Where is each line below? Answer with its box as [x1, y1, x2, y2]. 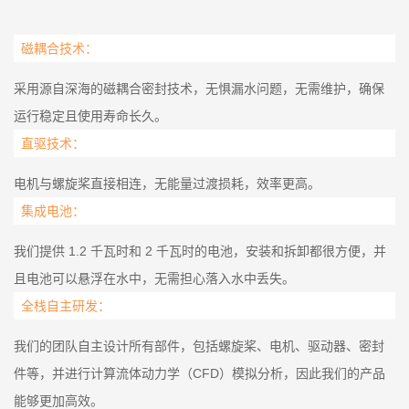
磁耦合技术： [21, 39, 98, 56]
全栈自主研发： [21, 297, 110, 313]
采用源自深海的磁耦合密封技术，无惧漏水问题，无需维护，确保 [14, 80, 384, 96]
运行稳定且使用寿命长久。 [14, 108, 167, 123]
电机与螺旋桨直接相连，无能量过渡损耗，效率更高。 [14, 175, 320, 191]
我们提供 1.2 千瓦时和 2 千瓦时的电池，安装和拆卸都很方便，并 [14, 243, 386, 258]
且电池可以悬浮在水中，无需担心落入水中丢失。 [14, 270, 295, 286]
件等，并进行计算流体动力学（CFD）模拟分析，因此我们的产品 [14, 365, 385, 381]
